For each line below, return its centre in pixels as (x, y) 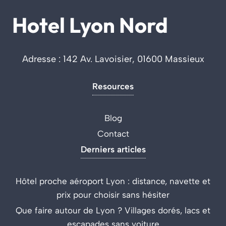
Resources (113, 87)
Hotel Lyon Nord (90, 25)
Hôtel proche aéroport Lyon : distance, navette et (113, 181)
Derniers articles (113, 150)
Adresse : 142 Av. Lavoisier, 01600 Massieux (113, 59)
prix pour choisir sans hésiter (113, 195)
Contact (113, 134)
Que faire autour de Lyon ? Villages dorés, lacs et (113, 211)
